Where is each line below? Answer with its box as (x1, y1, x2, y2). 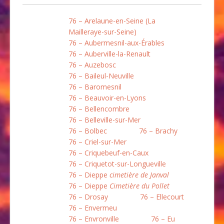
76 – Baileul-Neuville (68, 71, 134, 81)
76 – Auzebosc (68, 60, 116, 70)
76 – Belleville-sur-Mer (68, 115, 140, 125)
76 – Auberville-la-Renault (68, 49, 150, 59)
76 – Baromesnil (68, 82, 121, 92)
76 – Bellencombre (68, 104, 129, 114)
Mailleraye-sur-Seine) (68, 27, 136, 37)
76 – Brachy (139, 126, 177, 136)
